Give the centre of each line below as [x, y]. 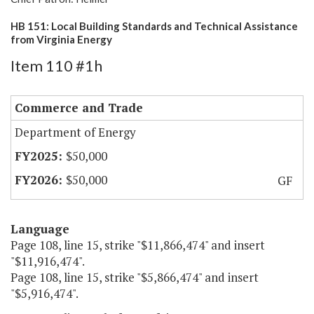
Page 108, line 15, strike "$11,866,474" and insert [138, 245]
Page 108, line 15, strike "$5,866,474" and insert [135, 278]
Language [40, 229]
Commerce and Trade [79, 108]
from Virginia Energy [61, 40]
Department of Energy [75, 132]
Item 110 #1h [56, 66]
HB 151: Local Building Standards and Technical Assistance [154, 26]
